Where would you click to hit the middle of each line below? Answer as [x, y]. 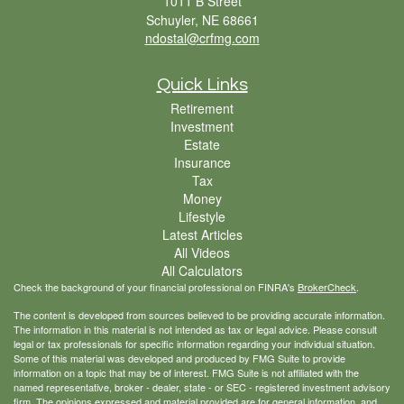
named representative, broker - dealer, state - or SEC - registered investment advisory [202, 387]
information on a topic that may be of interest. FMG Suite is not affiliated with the [186, 373]
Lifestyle [202, 217]
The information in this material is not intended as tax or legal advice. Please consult [195, 330]
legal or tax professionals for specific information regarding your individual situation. [194, 344]
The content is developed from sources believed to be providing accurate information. [199, 315]
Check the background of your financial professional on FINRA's [156, 287]
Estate [202, 145]
